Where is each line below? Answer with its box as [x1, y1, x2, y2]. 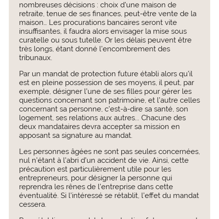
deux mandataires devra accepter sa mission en [19, 122, 180, 131]
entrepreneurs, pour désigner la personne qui [19, 174, 172, 182]
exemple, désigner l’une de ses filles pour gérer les [19, 87, 192, 96]
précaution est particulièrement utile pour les [19, 165, 171, 174]
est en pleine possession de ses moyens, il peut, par [19, 78, 194, 87]
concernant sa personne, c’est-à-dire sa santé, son [19, 105, 188, 113]
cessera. [19, 200, 46, 209]
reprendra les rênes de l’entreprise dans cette [19, 182, 173, 191]
